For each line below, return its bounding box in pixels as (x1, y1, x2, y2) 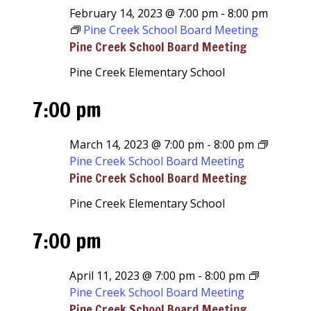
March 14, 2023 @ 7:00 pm (69, 137, 205, 152)
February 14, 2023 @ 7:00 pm (69, 6, 219, 21)
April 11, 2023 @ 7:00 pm (69, 268, 196, 283)
